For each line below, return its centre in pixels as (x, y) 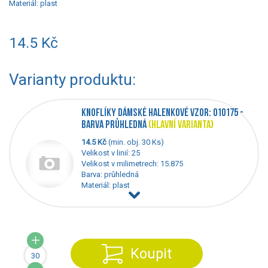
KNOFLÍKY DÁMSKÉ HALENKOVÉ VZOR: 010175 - (162, 114)
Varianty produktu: (72, 80)
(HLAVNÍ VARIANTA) (181, 126)
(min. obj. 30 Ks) (135, 142)
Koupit (151, 253)
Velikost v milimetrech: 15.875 (132, 164)
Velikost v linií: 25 (111, 153)
